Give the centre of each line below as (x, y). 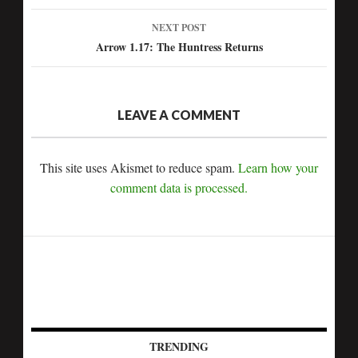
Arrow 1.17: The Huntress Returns (179, 47)
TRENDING (179, 346)
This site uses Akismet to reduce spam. (139, 167)
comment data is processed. (179, 187)
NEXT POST (179, 28)
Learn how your (278, 167)
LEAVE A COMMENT (179, 115)
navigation (77, 22)
